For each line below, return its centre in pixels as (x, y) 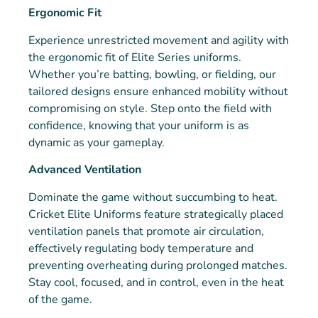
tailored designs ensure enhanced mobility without (158, 91)
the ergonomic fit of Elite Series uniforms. (135, 57)
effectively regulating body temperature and (141, 248)
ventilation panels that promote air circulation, (146, 231)
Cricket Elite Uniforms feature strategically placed (156, 214)
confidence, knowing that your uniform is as (139, 125)
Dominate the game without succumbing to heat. (153, 197)
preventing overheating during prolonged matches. (158, 265)
